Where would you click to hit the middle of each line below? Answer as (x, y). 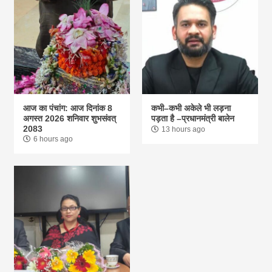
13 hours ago (183, 130)
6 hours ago (53, 139)
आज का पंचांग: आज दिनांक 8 (68, 108)
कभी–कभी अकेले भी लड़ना (191, 108)
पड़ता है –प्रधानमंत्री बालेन (192, 119)
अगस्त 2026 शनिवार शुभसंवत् (70, 119)
